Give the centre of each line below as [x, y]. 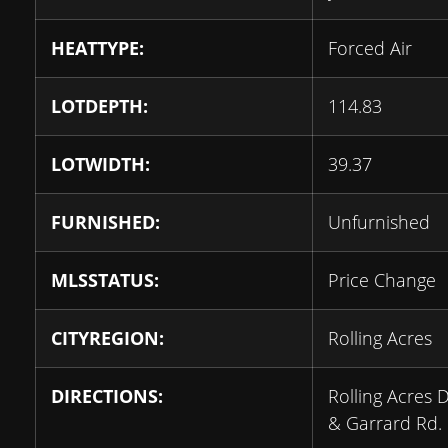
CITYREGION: [107, 338]
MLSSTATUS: [105, 280]
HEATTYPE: [97, 48]
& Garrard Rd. [385, 423]
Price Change [382, 280]
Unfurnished [379, 222]
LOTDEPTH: [99, 106]
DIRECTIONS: [107, 396]
